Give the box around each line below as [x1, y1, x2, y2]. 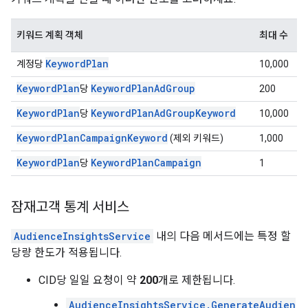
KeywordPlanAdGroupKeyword [91, 107, 236, 120]
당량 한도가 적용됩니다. [11, 246, 122, 259]
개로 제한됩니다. [158, 274, 235, 287]
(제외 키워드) [168, 133, 223, 144]
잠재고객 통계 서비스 [11, 199, 129, 216]
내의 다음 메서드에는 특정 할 [153, 230, 291, 243]
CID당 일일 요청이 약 [38, 274, 140, 287]
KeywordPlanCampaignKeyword [16, 131, 168, 144]
